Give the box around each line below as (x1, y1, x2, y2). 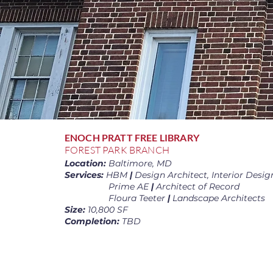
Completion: (65, 216, 122, 227)
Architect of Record (154, 181, 239, 192)
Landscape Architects (170, 193, 265, 204)
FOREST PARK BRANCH (65, 144, 169, 156)
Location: (65, 158, 108, 169)
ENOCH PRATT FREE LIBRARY (65, 132, 199, 143)
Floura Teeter (65, 193, 168, 204)
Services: (65, 169, 106, 180)
